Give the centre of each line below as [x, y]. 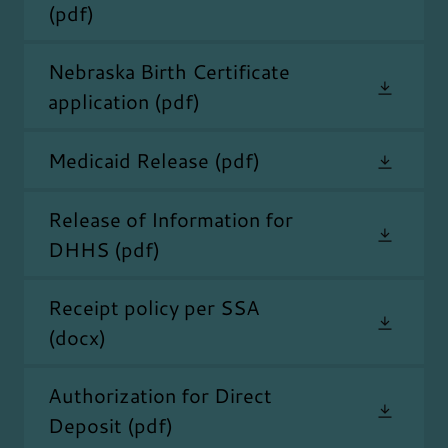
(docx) [77, 336]
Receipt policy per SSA [154, 306]
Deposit [85, 424]
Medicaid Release [128, 160]
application [98, 101]
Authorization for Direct [160, 394]
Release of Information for [170, 218]
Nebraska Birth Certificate [169, 71]
